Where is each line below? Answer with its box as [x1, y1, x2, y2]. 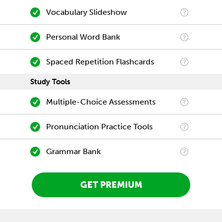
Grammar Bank [46, 147, 101, 156]
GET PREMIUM [80, 179, 142, 191]
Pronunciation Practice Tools [46, 122, 153, 131]
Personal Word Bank [46, 32, 120, 42]
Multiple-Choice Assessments [46, 97, 156, 107]
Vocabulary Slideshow [46, 7, 127, 17]
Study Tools [30, 77, 70, 86]
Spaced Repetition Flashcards [46, 57, 154, 66]
